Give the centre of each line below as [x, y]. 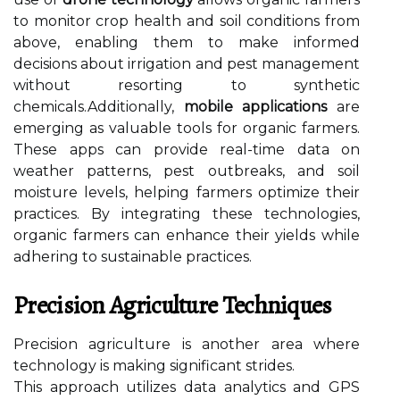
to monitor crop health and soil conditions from [187, 21]
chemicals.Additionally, [99, 107]
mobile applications [255, 107]
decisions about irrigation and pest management [187, 64]
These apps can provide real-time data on [187, 150]
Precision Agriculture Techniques [173, 305]
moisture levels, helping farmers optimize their [187, 192]
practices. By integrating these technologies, [187, 214]
